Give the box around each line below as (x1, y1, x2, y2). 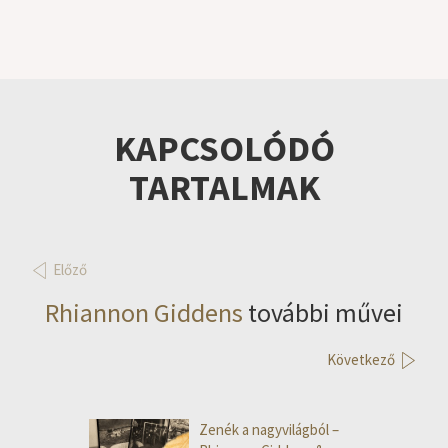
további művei (243, 296, 403, 330)
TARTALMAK (128, 165, 320, 211)
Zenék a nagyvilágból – (199, 420, 339, 440)
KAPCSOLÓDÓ (113, 126, 335, 172)
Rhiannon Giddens (45, 296, 243, 330)
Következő (326, 350, 395, 370)
